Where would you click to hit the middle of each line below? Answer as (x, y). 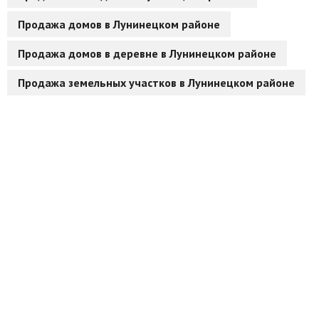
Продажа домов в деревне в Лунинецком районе (147, 54)
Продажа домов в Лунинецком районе (119, 25)
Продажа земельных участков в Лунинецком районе (156, 83)
